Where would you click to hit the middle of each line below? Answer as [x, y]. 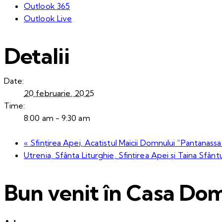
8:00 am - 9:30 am [57, 118]
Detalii [37, 56]
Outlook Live [48, 18]
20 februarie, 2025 [59, 93]
